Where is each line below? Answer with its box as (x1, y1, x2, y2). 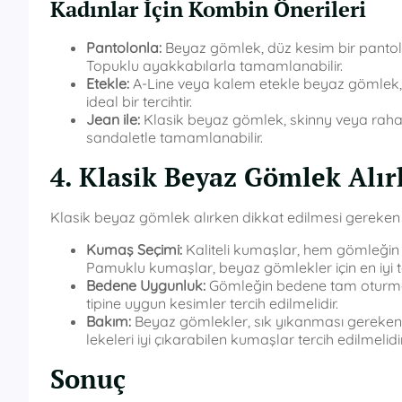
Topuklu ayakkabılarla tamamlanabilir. (86, 57, 343, 75)
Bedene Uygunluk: (86, 276, 205, 295)
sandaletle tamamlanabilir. (86, 128, 263, 147)
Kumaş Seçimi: (86, 240, 182, 259)
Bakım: (86, 312, 131, 331)
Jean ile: (86, 110, 140, 129)
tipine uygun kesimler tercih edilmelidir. (86, 294, 338, 313)
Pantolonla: (86, 39, 162, 57)
